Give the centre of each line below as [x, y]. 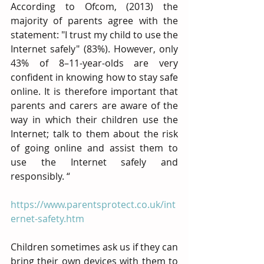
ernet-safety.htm [47, 219]
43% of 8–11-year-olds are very [94, 63]
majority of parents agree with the [94, 21]
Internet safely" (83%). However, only [94, 49]
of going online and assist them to [94, 148]
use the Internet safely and [94, 162]
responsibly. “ [40, 176]
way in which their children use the [94, 120]
